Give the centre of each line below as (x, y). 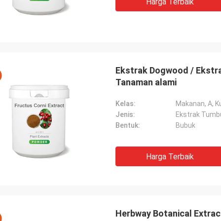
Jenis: (125, 114)
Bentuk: (128, 125)
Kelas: (126, 104)
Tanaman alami (146, 82)
